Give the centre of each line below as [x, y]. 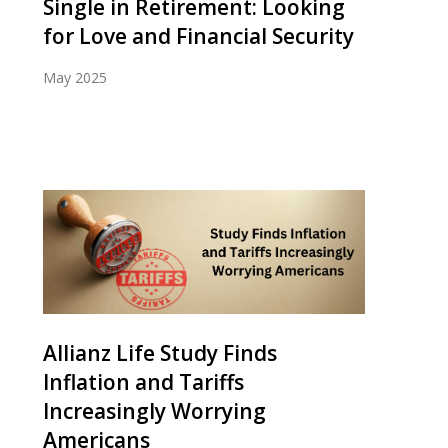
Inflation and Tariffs [143, 381]
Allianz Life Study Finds [160, 352]
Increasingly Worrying [154, 410]
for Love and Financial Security [198, 35]
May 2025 [75, 77]
